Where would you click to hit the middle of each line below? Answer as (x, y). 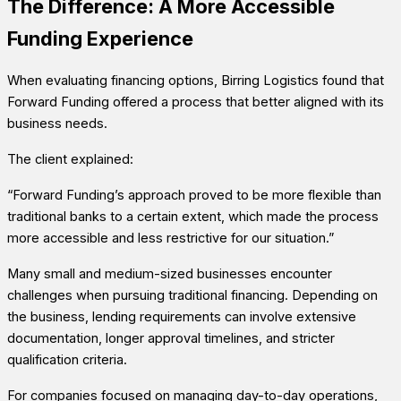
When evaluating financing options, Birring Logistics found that (196, 80)
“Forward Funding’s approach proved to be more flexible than (194, 195)
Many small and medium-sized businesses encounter (170, 273)
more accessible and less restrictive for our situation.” (171, 238)
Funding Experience (100, 39)
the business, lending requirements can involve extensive (182, 316)
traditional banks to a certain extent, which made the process (193, 216)
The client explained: (70, 159)
